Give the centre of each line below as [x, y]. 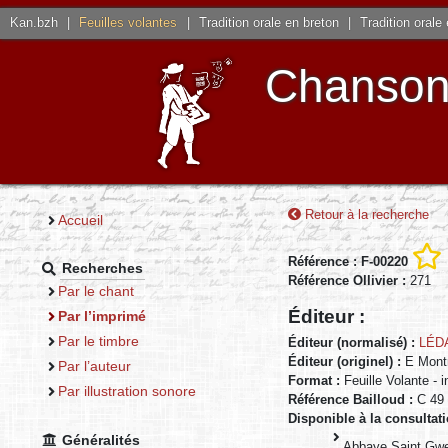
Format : [316, 381]
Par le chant [95, 290]
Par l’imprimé [101, 315]
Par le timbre [98, 340]
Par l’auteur [94, 365]
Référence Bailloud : [352, 400]
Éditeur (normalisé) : [353, 343]
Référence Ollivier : [349, 280]
